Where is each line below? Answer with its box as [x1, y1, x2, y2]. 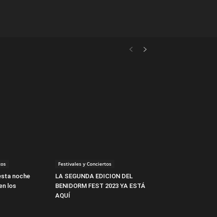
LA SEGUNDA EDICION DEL [55, 172, 133, 180]
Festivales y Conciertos [58, 160, 111, 167]
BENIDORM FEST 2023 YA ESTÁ [55, 182, 145, 189]
